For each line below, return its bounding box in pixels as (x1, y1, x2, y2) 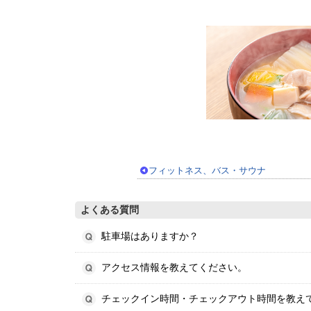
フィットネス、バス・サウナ (149, 165, 266, 176)
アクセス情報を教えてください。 (101, 262, 247, 273)
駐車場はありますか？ (101, 231, 199, 242)
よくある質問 (81, 204, 139, 215)
